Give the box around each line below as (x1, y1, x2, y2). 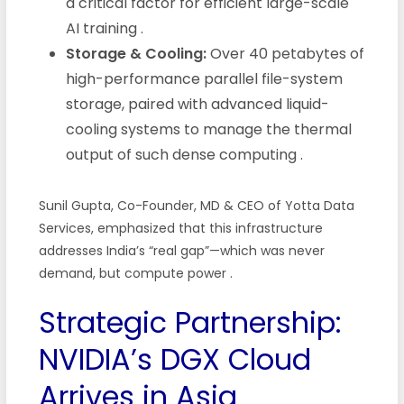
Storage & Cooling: (65, 42, 207, 64)
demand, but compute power (38, 263, 230, 282)
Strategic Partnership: (38, 301, 342, 343)
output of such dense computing (65, 143, 300, 165)
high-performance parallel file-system (65, 68, 343, 89)
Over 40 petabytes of (206, 42, 364, 64)
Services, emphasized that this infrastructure (38, 218, 323, 237)
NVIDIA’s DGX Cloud (38, 338, 311, 380)
